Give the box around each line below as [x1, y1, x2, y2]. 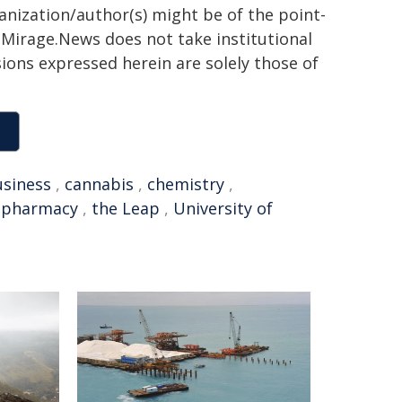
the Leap [92, 197, 160, 219]
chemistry [147, 173, 224, 195]
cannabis [65, 173, 134, 195]
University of [173, 197, 273, 219]
